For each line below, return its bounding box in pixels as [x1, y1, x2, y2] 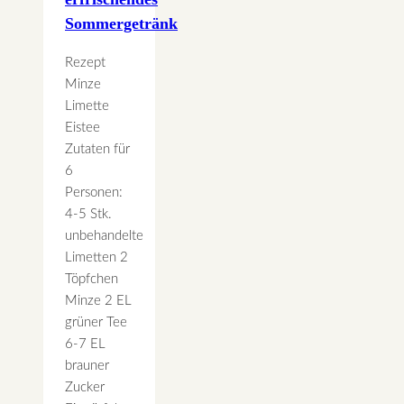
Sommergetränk [65, 14, 178, 33]
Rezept [65, 56, 106, 70]
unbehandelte [65, 229, 143, 243]
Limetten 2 [65, 251, 128, 265]
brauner [65, 359, 109, 373]
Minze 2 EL [65, 294, 132, 308]
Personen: [65, 186, 123, 200]
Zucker [65, 381, 105, 395]
